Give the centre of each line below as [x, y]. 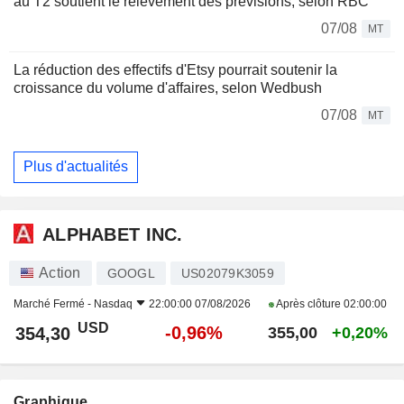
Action [60, 272]
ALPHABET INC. [113, 235]
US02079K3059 [227, 273]
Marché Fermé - [54, 303]
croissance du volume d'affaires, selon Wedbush [168, 87]
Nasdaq [113, 303]
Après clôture [309, 303]
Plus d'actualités [76, 167]
